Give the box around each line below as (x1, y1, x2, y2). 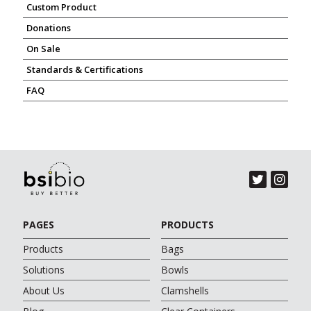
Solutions (23, 263, 65, 277)
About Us (23, 284, 65, 298)
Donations (26, 22, 71, 34)
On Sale (26, 42, 60, 55)
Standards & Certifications (26, 63, 143, 76)
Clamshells (160, 284, 209, 298)
